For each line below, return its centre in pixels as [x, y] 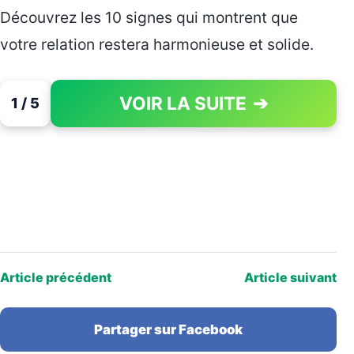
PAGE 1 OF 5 [245, 117]
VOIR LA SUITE [183, 104]
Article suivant [290, 278]
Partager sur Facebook [168, 330]
